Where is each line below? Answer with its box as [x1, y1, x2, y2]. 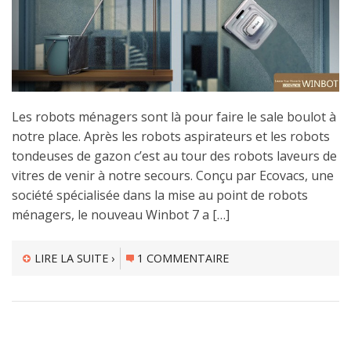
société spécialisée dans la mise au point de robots [12, 186, 308, 204]
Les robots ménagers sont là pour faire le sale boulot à [12, 107, 336, 125]
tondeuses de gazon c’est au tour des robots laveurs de [12, 147, 337, 165]
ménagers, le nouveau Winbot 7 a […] [12, 205, 230, 223]
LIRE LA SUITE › [34, 250, 114, 266]
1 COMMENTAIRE [137, 250, 230, 266]
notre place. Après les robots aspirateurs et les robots [12, 127, 330, 145]
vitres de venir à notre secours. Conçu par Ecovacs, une [12, 166, 334, 184]
